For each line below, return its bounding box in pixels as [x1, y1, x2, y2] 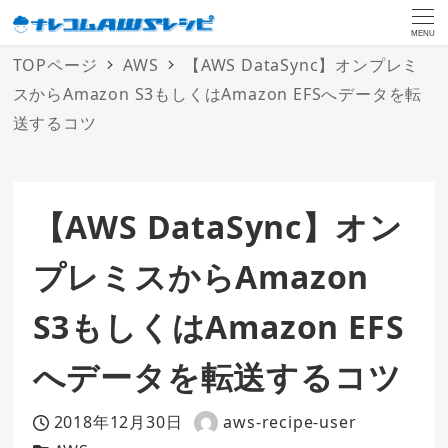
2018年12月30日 [53, 411, 183, 434]
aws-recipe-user [223, 411, 357, 434]
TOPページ [12, 53, 98, 76]
